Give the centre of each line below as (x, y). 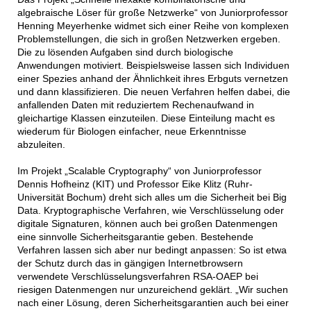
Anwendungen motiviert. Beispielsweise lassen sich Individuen (153, 65)
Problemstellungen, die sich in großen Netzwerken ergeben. (149, 39)
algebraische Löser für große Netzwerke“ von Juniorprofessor (152, 12)
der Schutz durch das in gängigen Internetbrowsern (130, 263)
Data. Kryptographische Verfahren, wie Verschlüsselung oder (150, 210)
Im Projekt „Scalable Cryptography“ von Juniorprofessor (139, 170)
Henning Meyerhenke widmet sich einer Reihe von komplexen (153, 25)
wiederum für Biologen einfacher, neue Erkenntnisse (132, 131)
